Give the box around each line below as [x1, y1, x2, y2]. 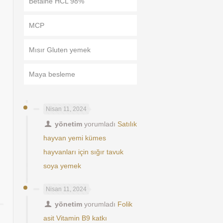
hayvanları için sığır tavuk [43, 148, 123, 156]
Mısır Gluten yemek [28, 46, 91, 54]
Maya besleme [28, 70, 75, 78]
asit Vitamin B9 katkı [43, 214, 107, 222]
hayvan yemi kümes [43, 134, 106, 142]
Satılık [117, 120, 137, 128]
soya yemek [43, 162, 81, 170]
